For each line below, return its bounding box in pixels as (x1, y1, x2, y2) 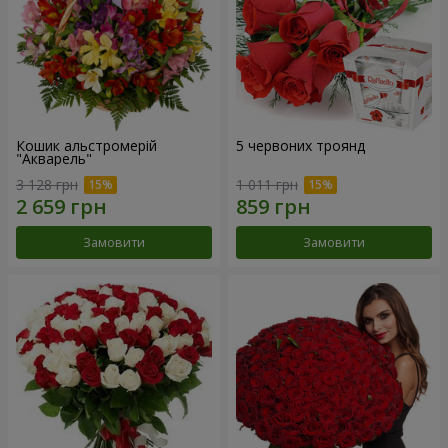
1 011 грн (236, 174, 298, 194)
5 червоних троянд (236, 136, 365, 156)
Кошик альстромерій (16, 136, 157, 156)
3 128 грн (16, 174, 78, 194)
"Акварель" (16, 149, 92, 169)
